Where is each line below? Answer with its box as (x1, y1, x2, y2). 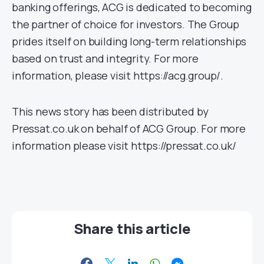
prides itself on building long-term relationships (12, 34, 247, 49)
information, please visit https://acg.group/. (12, 68, 223, 83)
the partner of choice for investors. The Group (12, 17, 239, 32)
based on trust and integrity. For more (12, 51, 199, 66)
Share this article (73, 219, 191, 239)
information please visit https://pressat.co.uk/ (12, 138, 236, 153)
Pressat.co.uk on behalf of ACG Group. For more (12, 121, 246, 136)
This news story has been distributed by (12, 104, 209, 119)
